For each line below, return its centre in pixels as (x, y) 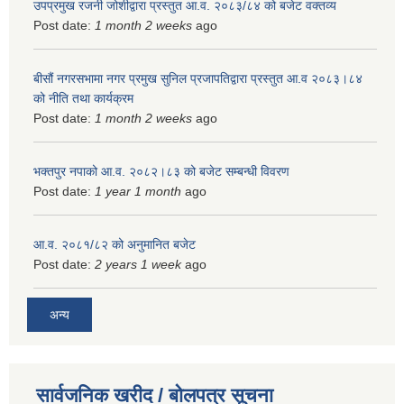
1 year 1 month (138, 191)
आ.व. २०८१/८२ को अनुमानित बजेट (115, 244)
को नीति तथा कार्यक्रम (83, 98)
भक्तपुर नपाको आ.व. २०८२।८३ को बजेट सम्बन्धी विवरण (161, 171)
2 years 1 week (138, 264)
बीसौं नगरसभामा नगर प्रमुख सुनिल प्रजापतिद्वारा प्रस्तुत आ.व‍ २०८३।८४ (198, 78)
